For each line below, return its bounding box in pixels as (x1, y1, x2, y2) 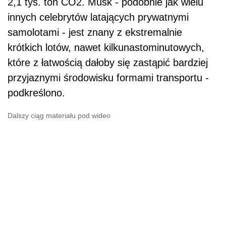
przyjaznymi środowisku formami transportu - (8, 72, 209, 83)
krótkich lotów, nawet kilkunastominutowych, (8, 41, 204, 53)
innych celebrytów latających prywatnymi (8, 11, 189, 23)
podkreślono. (8, 87, 65, 98)
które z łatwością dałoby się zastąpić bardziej (8, 56, 208, 68)
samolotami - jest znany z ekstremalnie (8, 26, 182, 38)
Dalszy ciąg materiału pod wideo (8, 111, 110, 120)
